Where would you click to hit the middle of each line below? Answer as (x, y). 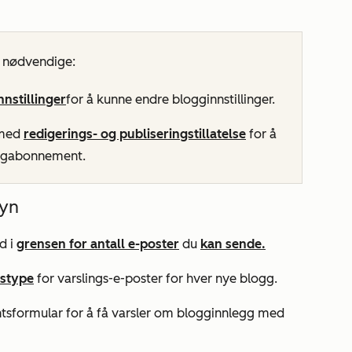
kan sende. (233, 244)
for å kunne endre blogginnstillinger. (170, 99)
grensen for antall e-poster (98, 244)
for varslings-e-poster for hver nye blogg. (156, 279)
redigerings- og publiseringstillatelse (135, 134)
